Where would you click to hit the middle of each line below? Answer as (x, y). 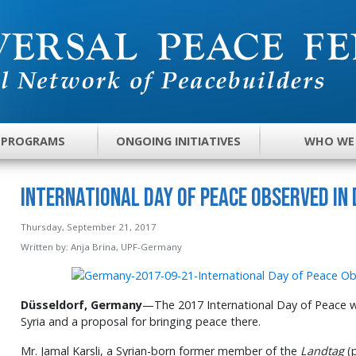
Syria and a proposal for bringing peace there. (140, 322)
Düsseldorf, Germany (81, 305)
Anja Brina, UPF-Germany (126, 246)
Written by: (45, 246)
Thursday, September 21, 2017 (88, 226)
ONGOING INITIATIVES (179, 141)
